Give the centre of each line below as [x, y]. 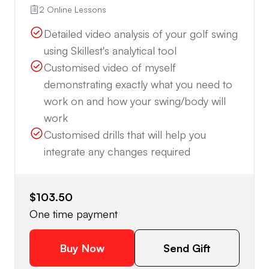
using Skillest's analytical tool [110, 50]
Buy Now [82, 248]
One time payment [74, 213]
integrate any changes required [117, 151]
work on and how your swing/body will [135, 101]
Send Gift [187, 248]
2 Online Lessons [73, 9]
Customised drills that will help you [125, 134]
